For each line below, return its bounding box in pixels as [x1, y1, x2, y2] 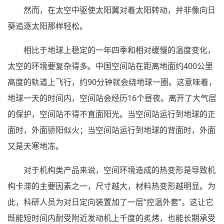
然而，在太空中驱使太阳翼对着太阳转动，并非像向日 [23, 4, 215, 16]
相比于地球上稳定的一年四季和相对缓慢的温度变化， [23, 44, 215, 56]
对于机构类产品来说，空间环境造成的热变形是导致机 [23, 164, 215, 176]
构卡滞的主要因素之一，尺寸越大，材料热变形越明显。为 [7, 180, 215, 192]
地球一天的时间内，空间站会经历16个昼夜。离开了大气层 [7, 92, 216, 104]
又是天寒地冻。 [7, 140, 63, 152]
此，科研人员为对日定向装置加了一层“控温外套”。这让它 [7, 196, 213, 208]
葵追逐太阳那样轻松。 [7, 20, 87, 32]
